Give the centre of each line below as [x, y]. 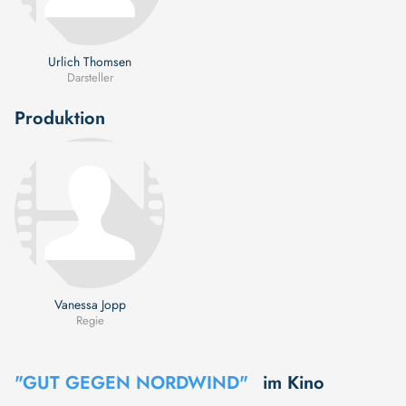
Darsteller [90, 77]
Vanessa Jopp [90, 304]
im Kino [294, 382]
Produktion [60, 118]
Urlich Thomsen [90, 61]
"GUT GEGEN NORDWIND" [131, 382]
